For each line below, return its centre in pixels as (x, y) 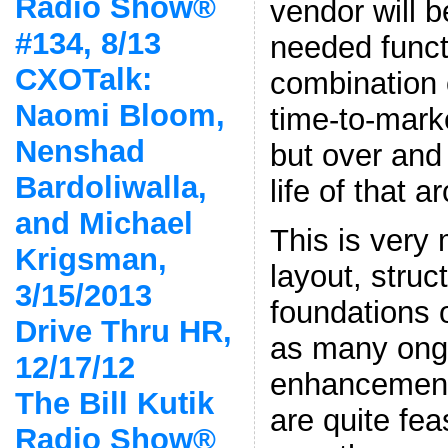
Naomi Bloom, (119, 115)
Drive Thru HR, (123, 331)
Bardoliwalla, (110, 187)
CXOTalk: (83, 79)
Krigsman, (90, 259)
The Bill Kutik (114, 403)
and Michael (103, 223)
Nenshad (79, 151)
